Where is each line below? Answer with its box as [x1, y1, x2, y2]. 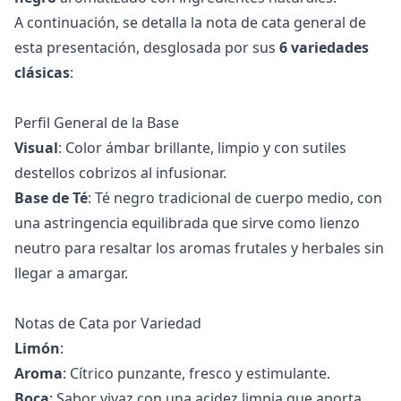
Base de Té [14, 187, 88, 208]
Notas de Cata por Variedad [14, 312, 201, 333]
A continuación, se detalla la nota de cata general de [14, 12, 366, 32]
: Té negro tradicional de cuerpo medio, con [88, 187, 382, 208]
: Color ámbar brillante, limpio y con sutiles [58, 137, 346, 158]
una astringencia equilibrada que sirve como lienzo [14, 212, 360, 233]
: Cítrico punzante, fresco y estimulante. [63, 363, 330, 383]
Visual [14, 137, 58, 158]
